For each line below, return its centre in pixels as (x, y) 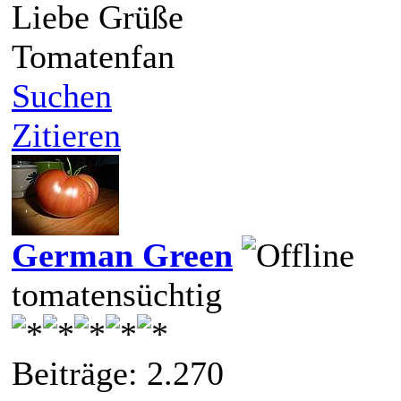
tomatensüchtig (117, 294)
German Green (122, 255)
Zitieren (66, 135)
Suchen (62, 95)
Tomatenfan (93, 56)
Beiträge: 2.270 (118, 373)
